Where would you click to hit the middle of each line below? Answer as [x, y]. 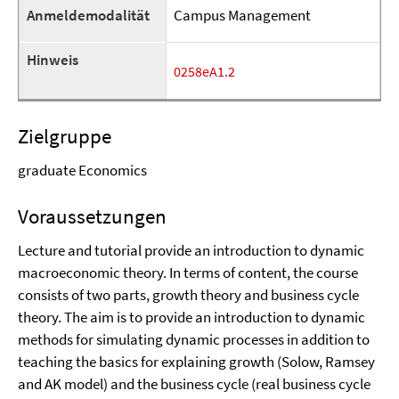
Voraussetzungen [92, 216]
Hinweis [53, 60]
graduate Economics [82, 170]
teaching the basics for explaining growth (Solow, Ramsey [196, 362]
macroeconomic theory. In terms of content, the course [188, 273]
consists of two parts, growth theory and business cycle [188, 295]
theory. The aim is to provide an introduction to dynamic [191, 317]
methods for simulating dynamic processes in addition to [194, 339]
